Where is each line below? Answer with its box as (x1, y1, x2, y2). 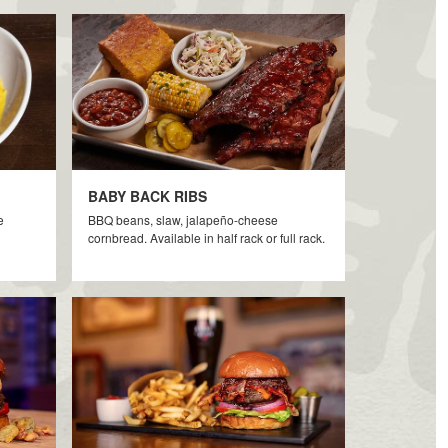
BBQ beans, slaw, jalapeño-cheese (88, 211, 279, 228)
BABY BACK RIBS (88, 186, 208, 206)
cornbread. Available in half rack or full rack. (88, 229, 326, 246)
